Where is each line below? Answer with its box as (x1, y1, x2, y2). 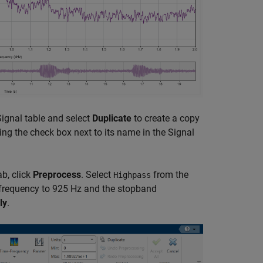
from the (151, 169, 188, 181)
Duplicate (92, 113, 131, 124)
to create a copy (131, 113, 200, 124)
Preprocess (33, 169, 81, 181)
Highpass (113, 170, 151, 180)
